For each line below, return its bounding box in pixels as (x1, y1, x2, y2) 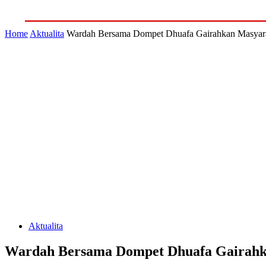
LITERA (147, 1, 175, 10)
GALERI (64, 1, 92, 10)
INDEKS (106, 1, 134, 10)
